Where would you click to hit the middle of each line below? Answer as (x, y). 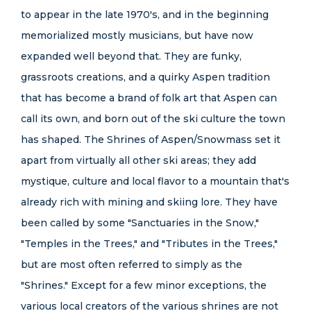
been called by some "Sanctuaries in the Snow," (140, 223)
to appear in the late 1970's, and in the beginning (145, 15)
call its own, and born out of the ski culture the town (153, 119)
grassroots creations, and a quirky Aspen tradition (145, 77)
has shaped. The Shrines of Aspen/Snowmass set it (151, 140)
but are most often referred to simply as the (132, 264)
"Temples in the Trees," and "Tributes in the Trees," (149, 244)
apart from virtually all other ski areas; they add (138, 160)
